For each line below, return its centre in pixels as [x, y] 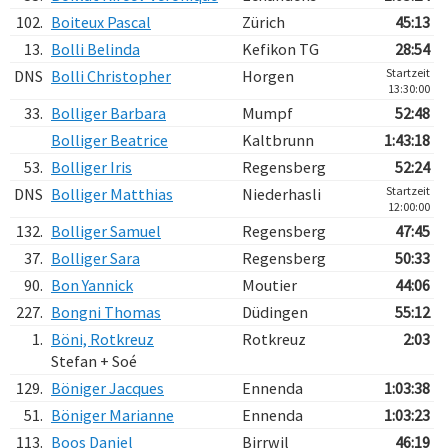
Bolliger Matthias [112, 194]
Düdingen [275, 312]
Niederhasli [281, 194]
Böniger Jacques [107, 388]
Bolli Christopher [111, 76]
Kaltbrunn [278, 140]
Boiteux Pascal [101, 22]
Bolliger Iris [91, 167]
